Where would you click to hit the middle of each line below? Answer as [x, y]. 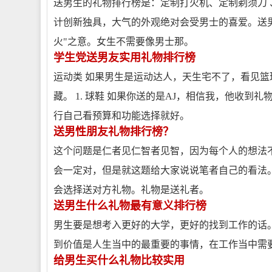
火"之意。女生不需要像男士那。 [124, 42]
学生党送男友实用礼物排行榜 [124, 58]
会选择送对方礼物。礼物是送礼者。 [131, 190]
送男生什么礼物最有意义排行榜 [130, 206]
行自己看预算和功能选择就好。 [121, 116]
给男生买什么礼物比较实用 [119, 260]
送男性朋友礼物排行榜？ [114, 132]
